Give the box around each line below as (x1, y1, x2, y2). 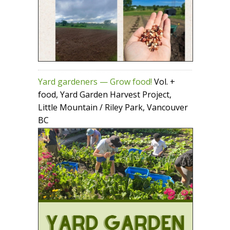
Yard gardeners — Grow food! (38, 75, 152, 87)
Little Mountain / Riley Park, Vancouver (38, 101, 188, 113)
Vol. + (152, 75, 175, 87)
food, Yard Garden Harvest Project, (38, 88, 171, 100)
